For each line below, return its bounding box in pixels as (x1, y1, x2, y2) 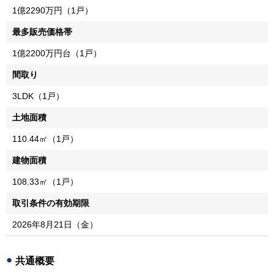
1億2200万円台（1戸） (12, 48, 102, 58)
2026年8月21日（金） (12, 219, 98, 229)
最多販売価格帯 (12, 26, 72, 37)
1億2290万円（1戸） (12, 5, 93, 15)
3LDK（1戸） (12, 91, 64, 101)
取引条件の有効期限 (12, 198, 89, 208)
